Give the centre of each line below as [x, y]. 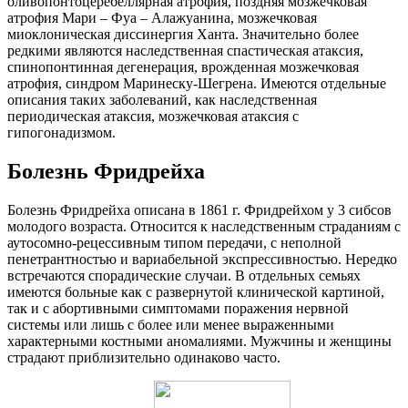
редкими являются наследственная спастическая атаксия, [185, 50]
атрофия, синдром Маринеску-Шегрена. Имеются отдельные [197, 83]
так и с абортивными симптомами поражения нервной [178, 308]
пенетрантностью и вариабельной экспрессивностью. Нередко [202, 259]
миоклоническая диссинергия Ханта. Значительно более [183, 34]
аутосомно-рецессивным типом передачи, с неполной [174, 242]
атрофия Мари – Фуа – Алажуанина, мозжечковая [162, 17]
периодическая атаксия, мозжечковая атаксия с [153, 116]
